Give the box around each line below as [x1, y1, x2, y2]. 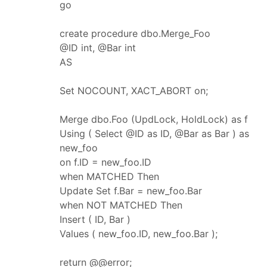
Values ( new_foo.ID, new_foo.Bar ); [60, 227, 218, 240]
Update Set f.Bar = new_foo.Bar [60, 184, 202, 197]
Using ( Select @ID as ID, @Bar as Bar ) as [60, 127, 249, 139]
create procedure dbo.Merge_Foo [60, 27, 210, 39]
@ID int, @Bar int [60, 41, 136, 54]
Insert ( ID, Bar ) [60, 213, 131, 225]
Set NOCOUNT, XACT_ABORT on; [60, 84, 208, 97]
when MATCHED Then [60, 170, 159, 182]
